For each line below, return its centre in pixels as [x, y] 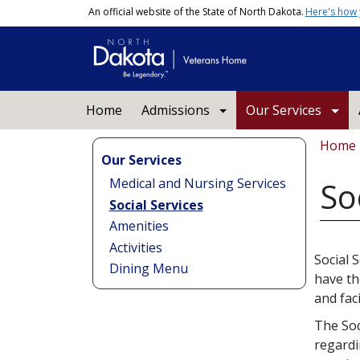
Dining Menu [148, 268]
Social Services [156, 205]
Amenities [139, 226]
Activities [135, 247]
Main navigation [124, 100]
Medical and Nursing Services [197, 183]
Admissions [175, 110]
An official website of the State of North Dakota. [196, 12]
